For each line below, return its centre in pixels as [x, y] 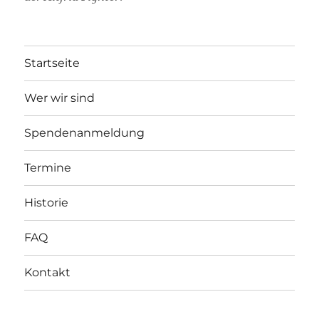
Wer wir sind [60, 98]
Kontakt [48, 273]
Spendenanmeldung [85, 133]
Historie [47, 203]
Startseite [52, 63]
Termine [48, 168]
